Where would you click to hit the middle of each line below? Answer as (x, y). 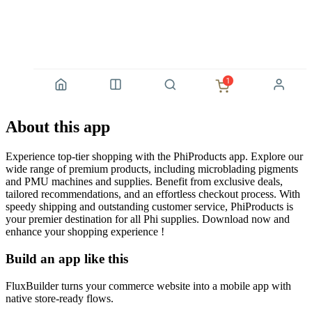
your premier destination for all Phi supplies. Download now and (148, 219)
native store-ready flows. (60, 298)
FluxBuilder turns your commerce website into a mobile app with (148, 286)
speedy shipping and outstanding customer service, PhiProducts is (149, 207)
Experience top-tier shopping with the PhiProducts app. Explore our (154, 157)
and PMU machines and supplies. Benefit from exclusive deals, (144, 182)
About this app (58, 127)
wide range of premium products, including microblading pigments (152, 169)
